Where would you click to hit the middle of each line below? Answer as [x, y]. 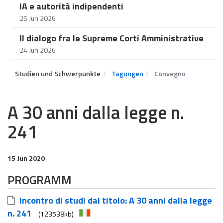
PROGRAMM [40, 180]
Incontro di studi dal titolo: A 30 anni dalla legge [115, 200]
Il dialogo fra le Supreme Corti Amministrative [111, 38]
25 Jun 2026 [38, 18]
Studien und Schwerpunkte [58, 73]
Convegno [169, 73]
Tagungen [127, 73]
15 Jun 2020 [26, 158]
